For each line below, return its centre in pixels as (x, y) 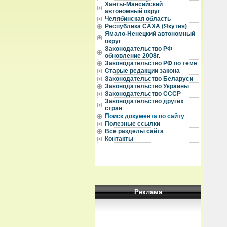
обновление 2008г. (133, 56)
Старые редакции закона (142, 71)
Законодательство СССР (143, 94)
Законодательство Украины (147, 86)
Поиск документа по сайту (145, 116)
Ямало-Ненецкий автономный (150, 34)
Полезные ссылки (133, 124)
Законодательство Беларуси (149, 79)
